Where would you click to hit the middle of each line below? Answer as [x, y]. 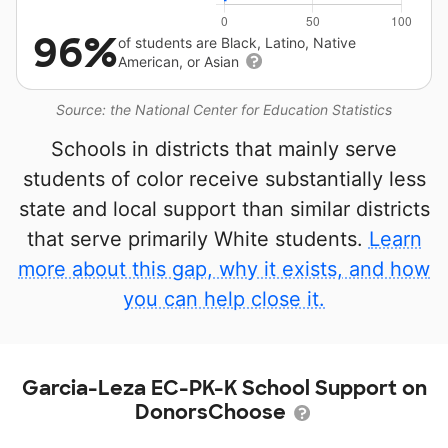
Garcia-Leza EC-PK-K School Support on [224, 388]
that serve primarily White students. [197, 239]
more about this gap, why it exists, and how [224, 269]
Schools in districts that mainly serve [224, 149]
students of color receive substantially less [224, 179]
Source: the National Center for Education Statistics [224, 109]
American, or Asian [180, 61]
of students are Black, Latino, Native [237, 42]
